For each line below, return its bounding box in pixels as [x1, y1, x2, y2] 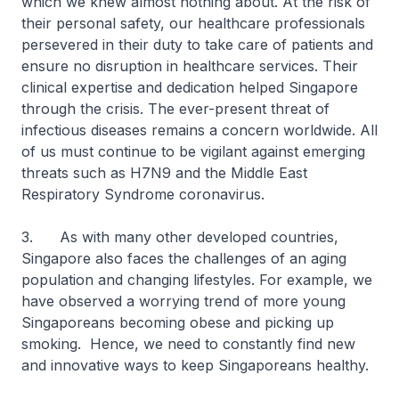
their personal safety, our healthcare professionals [21, 14, 365, 32]
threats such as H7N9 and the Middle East [21, 164, 307, 182]
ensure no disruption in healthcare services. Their [21, 57, 358, 75]
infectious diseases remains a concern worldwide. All [21, 121, 378, 139]
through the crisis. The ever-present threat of [21, 100, 330, 118]
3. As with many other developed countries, [21, 228, 338, 246]
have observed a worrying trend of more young [21, 292, 346, 310]
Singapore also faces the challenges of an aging [21, 249, 346, 267]
